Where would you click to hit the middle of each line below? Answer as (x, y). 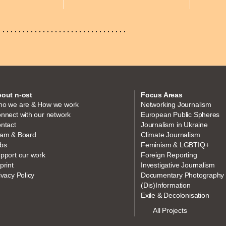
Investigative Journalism (178, 165)
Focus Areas (162, 95)
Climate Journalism (171, 134)
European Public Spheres (180, 114)
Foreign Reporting (169, 155)
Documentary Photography (183, 175)
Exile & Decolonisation (175, 195)
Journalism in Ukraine (174, 124)
